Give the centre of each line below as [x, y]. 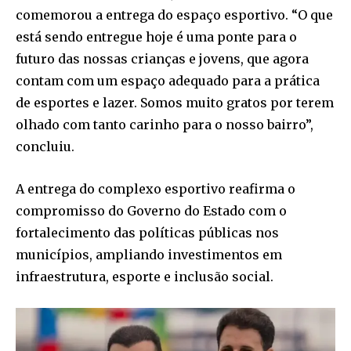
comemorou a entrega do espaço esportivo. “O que [174, 15]
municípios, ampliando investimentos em [149, 255]
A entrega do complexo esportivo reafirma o [156, 189]
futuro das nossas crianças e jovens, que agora [162, 59]
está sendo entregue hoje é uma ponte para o [156, 37]
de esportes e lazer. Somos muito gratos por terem [175, 103]
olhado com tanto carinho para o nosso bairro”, [165, 125]
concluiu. [45, 147]
